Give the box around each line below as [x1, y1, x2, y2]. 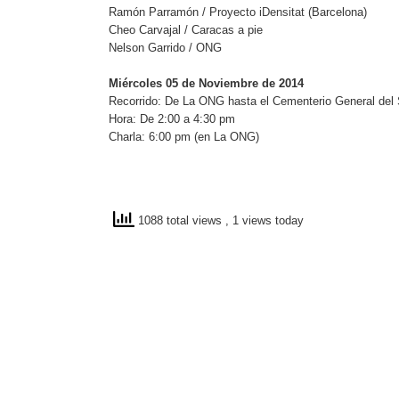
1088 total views [134, 214, 225, 228]
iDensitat [256, 5, 305, 19]
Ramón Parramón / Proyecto [109, 5, 256, 19]
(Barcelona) [305, 5, 367, 19]
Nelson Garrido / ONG [109, 41, 222, 54]
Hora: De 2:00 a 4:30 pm [109, 112, 235, 126]
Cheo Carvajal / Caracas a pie [109, 23, 263, 37]
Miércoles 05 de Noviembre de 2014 [109, 77, 304, 90]
